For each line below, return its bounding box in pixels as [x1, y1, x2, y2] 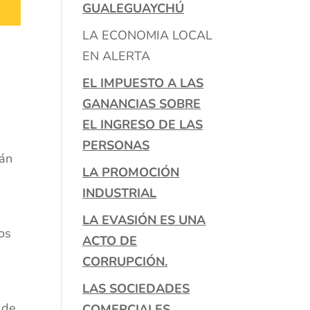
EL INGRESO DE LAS [82, 116, 203, 133]
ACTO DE [82, 232, 138, 249]
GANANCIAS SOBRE [82, 95, 201, 112]
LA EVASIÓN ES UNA [82, 211, 206, 228]
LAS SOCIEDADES [82, 280, 190, 297]
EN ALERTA [82, 47, 151, 64]
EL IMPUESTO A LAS [82, 74, 204, 91]
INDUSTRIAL [82, 184, 157, 201]
